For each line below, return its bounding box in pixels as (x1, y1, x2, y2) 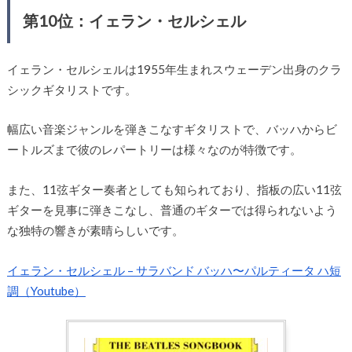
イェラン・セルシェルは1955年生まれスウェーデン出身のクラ (6, 61, 342, 76)
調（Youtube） (6, 283, 86, 298)
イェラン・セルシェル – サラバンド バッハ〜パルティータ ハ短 (6, 262, 341, 277)
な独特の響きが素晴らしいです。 (6, 222, 184, 237)
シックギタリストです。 (6, 82, 137, 97)
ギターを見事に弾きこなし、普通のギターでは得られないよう (6, 202, 337, 217)
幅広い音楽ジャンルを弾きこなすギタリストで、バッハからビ (6, 122, 337, 137)
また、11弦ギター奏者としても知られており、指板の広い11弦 (6, 181, 342, 196)
